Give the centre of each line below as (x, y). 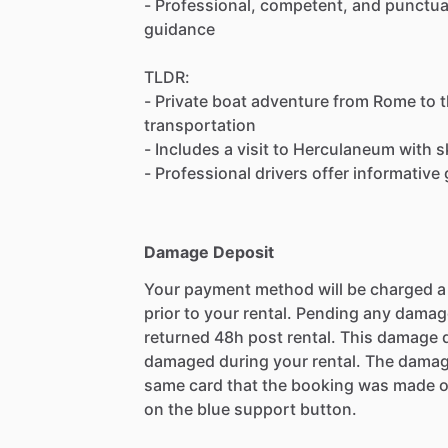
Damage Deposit (209, 251)
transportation (200, 124)
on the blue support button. (250, 408)
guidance (179, 28)
